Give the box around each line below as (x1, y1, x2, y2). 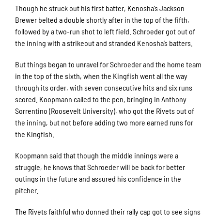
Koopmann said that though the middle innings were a (15, 151, 179, 160)
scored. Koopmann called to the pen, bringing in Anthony (15, 94, 187, 104)
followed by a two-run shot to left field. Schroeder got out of (15, 27, 196, 36)
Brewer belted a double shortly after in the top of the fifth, (15, 15, 190, 25)
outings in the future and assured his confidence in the (15, 174, 182, 184)
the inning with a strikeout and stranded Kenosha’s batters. (15, 38, 195, 48)
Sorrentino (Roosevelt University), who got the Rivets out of (15, 106, 195, 116)
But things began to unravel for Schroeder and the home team (15, 60, 202, 69)
